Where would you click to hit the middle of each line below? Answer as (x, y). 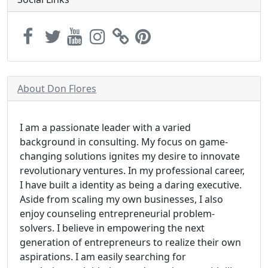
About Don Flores (57, 89)
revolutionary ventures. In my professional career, (132, 170)
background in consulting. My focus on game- (124, 142)
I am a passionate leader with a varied (105, 127)
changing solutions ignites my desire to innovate (130, 156)
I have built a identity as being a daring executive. (131, 185)
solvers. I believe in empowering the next (112, 228)
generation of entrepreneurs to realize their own (130, 242)
